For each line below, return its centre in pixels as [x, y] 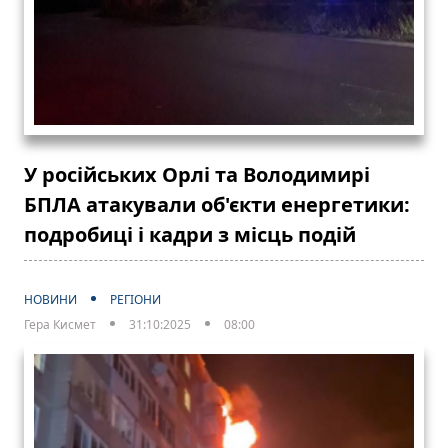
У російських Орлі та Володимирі [197, 174]
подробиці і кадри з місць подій [190, 234]
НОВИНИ [50, 299]
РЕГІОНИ [135, 299]
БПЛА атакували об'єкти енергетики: [217, 204]
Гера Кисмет [60, 324]
